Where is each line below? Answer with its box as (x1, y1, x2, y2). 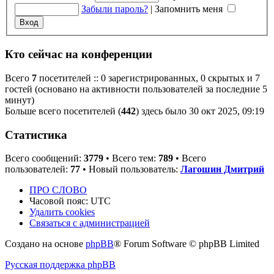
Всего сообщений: (5, 153, 84, 164)
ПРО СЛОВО (29, 185, 87, 196)
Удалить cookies (29, 207, 95, 218)
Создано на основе (5, 239, 86, 250)
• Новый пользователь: (80, 164, 180, 175)
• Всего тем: (103, 153, 158, 164)
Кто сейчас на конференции (5, 48, 152, 61)
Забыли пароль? (81, 4, 148, 15)
